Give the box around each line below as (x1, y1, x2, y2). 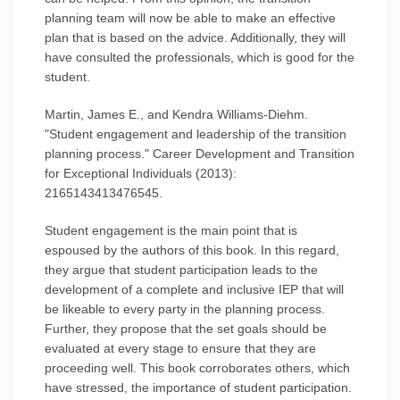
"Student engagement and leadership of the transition (45, 127, 346, 141)
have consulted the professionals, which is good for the (45, 50, 354, 64)
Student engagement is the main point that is (45, 223, 297, 237)
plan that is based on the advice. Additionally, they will (45, 30, 346, 45)
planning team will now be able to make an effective (45, 11, 336, 25)
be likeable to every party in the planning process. (45, 302, 325, 316)
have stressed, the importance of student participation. (45, 380, 352, 395)
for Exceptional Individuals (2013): (45, 166, 237, 180)
